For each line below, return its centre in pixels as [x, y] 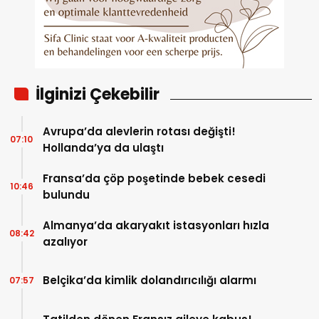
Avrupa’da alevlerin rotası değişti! [139, 131]
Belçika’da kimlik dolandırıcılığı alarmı [150, 281]
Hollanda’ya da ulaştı [103, 147]
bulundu [66, 194]
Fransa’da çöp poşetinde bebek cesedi [154, 178]
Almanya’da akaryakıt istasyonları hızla [156, 225]
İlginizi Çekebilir [98, 94]
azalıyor [65, 241]
